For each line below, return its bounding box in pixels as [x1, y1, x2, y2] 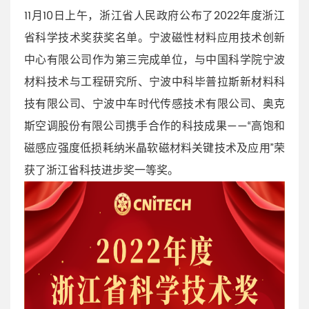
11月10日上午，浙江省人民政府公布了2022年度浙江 [24, 7, 285, 25]
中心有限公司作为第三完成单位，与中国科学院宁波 [24, 51, 285, 69]
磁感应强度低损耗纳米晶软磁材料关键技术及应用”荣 [24, 139, 285, 157]
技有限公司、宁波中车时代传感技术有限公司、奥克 [24, 95, 285, 113]
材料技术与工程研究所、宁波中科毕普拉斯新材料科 [24, 73, 285, 91]
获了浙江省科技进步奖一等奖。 [24, 161, 179, 179]
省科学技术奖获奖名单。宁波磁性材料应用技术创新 [24, 29, 285, 47]
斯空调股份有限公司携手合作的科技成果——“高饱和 [24, 117, 285, 135]
